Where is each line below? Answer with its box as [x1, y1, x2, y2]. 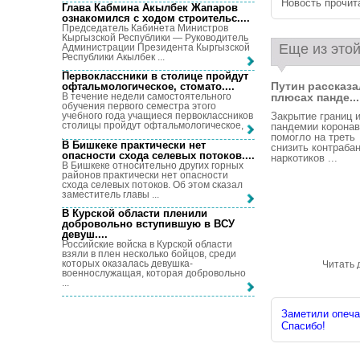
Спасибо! [281, 320, 325, 332]
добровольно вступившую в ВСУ [62, 217, 235, 230]
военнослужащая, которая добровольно [62, 267, 246, 279]
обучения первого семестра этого [62, 100, 216, 112]
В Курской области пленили [62, 207, 207, 219]
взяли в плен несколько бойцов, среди [62, 247, 236, 260]
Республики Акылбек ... [62, 51, 165, 63]
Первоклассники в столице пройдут [62, 70, 248, 83]
